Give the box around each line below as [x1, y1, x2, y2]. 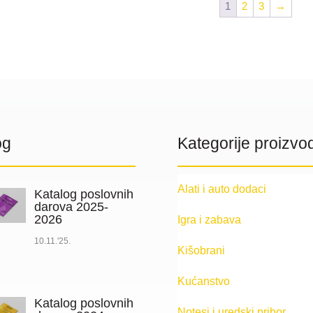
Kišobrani [177, 245, 225, 257]
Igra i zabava [177, 214, 241, 226]
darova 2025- [34, 199, 108, 214]
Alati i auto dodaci [177, 183, 266, 196]
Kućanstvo [177, 275, 230, 288]
